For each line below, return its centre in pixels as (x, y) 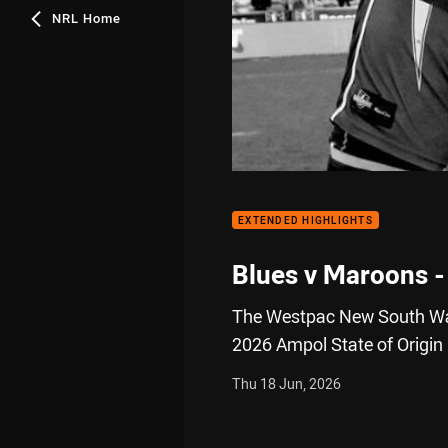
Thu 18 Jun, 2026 (286, 383)
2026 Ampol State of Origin (337, 343)
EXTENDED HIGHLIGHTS (305, 220)
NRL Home (86, 18)
